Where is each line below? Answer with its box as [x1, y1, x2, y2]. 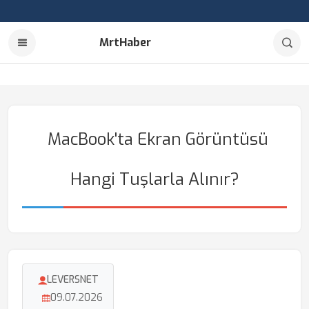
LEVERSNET [46, 273, 99, 286]
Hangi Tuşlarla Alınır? [70, 168, 239, 190]
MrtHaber [99, 35, 151, 50]
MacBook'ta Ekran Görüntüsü [48, 128, 268, 150]
